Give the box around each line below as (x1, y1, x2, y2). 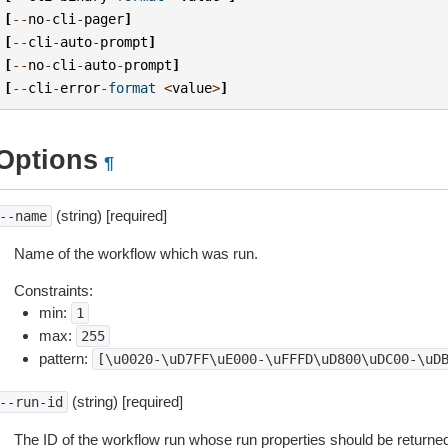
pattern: (38, 350, 92, 367)
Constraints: (13, 282, 93, 299)
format (108, 79, 157, 96)
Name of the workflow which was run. (13, 245, 258, 262)
